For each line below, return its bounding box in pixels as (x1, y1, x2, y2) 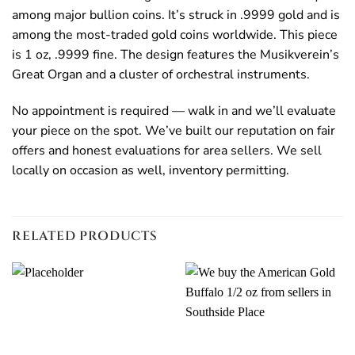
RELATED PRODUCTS (12, 227, 158, 246)
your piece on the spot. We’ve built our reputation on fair (12, 122, 335, 140)
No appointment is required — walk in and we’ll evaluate (12, 102, 336, 120)
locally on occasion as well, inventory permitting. (12, 162, 289, 180)
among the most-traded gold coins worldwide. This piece (12, 26, 338, 44)
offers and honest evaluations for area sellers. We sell (12, 142, 322, 160)
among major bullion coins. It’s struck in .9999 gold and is (12, 6, 340, 25)
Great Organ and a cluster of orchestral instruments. (12, 66, 310, 84)
